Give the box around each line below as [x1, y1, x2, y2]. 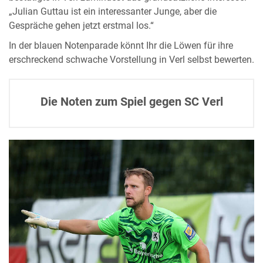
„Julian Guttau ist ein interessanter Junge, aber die [9, 6, 217, 18]
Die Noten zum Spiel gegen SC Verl [40, 95, 223, 109]
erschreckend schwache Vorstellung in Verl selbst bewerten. [9, 55, 254, 66]
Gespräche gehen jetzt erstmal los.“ [9, 21, 154, 32]
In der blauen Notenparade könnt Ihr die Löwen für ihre [9, 41, 233, 52]
